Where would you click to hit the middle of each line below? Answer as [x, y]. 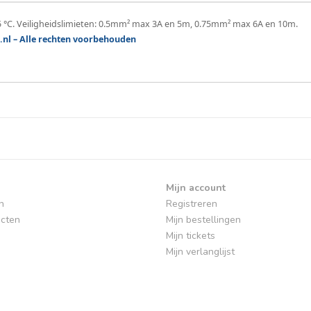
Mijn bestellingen [203, 220]
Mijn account [196, 188]
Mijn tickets [191, 236]
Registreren [192, 204]
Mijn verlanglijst [200, 252]
